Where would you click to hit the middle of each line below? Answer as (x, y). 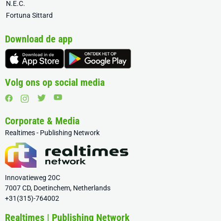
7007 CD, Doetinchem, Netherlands (58, 188)
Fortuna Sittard (29, 15)
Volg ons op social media (55, 82)
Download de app (39, 39)
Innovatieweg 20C (33, 178)
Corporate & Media (42, 121)
